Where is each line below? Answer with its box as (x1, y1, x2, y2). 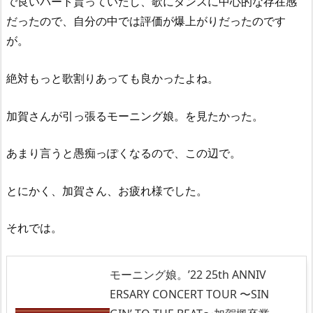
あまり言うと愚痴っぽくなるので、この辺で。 (6, 145, 241, 161)
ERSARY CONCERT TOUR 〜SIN (110, 286, 269, 302)
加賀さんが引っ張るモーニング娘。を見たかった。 (6, 108, 263, 124)
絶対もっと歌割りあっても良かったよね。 (6, 70, 219, 86)
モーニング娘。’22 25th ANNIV (110, 266, 266, 282)
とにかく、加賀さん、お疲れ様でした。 (6, 182, 208, 198)
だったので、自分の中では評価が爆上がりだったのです (6, 13, 286, 29)
